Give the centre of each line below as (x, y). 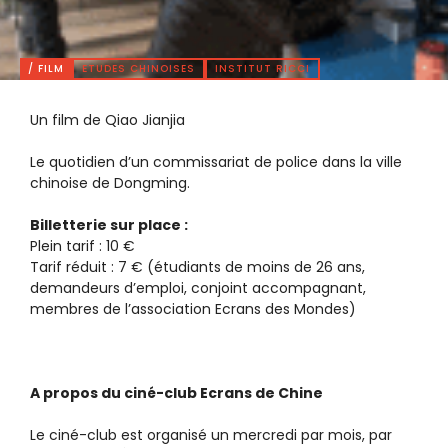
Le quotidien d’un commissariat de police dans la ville (216, 162)
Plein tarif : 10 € (82, 246)
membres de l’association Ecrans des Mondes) (193, 309)
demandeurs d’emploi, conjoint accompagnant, (198, 288)
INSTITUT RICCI (262, 68)
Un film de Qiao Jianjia (107, 120)
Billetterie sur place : (109, 225)
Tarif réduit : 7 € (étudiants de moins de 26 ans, (197, 267)
